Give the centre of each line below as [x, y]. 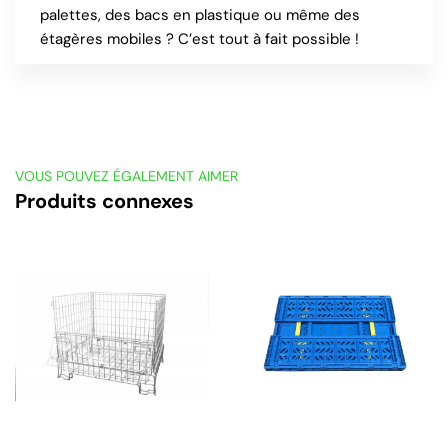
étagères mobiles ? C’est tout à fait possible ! [199, 39]
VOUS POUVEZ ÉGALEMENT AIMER [126, 176]
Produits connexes [104, 201]
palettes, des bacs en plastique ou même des [200, 15]
